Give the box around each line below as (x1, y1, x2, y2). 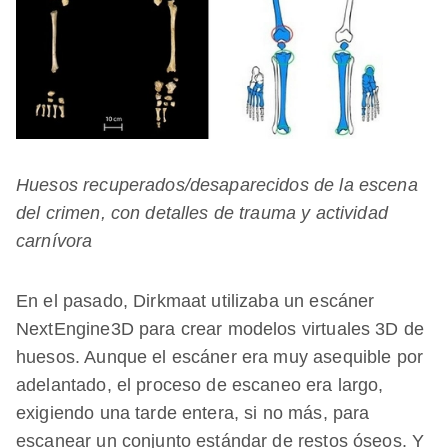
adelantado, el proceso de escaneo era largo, (16, 375, 384, 396)
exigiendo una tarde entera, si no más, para (16, 403, 370, 424)
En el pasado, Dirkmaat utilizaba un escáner (16, 291, 375, 312)
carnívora (16, 231, 93, 252)
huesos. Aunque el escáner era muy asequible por (16, 347, 424, 368)
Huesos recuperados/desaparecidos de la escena (16, 175, 418, 196)
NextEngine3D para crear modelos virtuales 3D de (16, 319, 425, 340)
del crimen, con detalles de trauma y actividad (16, 203, 388, 224)
